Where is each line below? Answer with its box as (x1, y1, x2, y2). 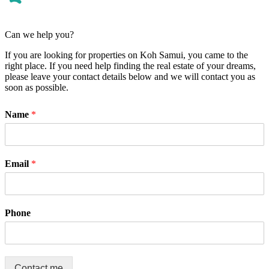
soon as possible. (5, 82, 68, 92)
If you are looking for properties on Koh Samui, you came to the (5, 49, 248, 60)
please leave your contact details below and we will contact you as (5, 71, 255, 82)
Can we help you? (5, 29, 74, 40)
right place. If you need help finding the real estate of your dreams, (5, 60, 256, 71)
